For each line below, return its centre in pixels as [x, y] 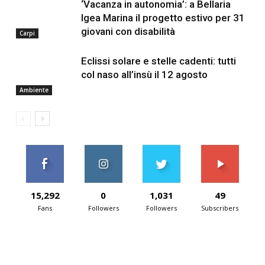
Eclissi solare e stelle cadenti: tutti [158, 61]
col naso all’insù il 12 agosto [144, 75]
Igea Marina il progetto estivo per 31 [163, 18]
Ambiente [34, 90]
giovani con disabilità [128, 32]
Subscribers [220, 208]
